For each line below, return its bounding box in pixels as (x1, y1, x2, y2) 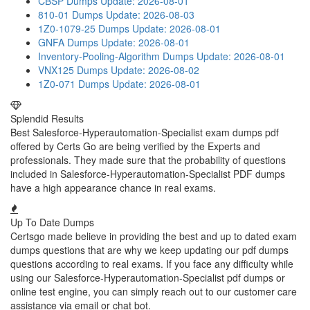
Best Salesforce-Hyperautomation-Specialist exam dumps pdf (10, 125, 279, 139)
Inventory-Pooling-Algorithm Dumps (38, 49, 194, 63)
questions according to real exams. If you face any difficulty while (10, 257, 293, 271)
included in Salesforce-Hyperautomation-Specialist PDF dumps (10, 167, 285, 181)
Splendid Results (10, 111, 84, 125)
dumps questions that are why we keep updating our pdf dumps (10, 243, 289, 257)
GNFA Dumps (38, 35, 98, 49)
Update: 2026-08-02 (111, 63, 199, 77)
